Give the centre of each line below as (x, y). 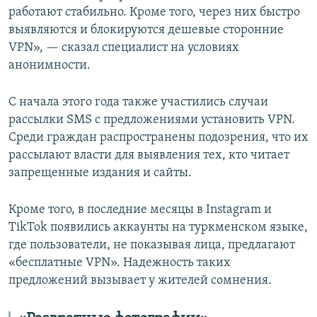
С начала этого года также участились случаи (138, 103)
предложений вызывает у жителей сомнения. (140, 281)
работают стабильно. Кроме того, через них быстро (154, 13)
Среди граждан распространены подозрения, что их (158, 138)
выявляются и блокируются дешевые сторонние (146, 30)
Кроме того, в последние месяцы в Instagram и (140, 210)
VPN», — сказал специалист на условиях (124, 48)
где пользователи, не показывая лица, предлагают (152, 246)
